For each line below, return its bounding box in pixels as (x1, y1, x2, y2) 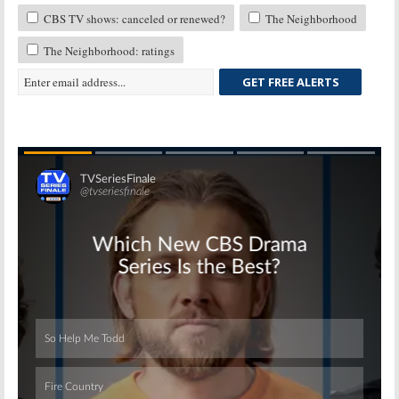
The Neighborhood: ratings (41, 42, 175, 59)
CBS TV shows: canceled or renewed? (41, 10, 225, 27)
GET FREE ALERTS (241, 73, 339, 90)
